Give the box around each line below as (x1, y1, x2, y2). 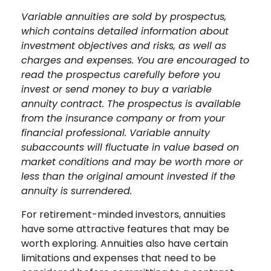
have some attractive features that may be (21, 222, 229, 237)
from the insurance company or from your (21, 111, 225, 126)
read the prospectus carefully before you (21, 68, 220, 82)
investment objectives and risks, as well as (21, 39, 226, 53)
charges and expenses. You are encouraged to (21, 53, 249, 68)
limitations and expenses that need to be (21, 251, 216, 266)
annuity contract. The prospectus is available (21, 97, 241, 111)
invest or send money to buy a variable (21, 82, 212, 97)
